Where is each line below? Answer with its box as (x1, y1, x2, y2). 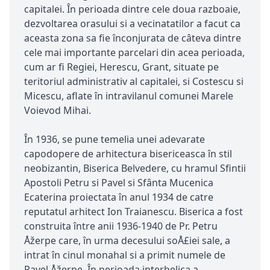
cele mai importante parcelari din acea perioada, (24, 46, 245, 60)
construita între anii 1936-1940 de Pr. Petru (24, 219, 218, 233)
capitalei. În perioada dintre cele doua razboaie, (24, 2, 240, 16)
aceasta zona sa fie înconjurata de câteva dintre (24, 31, 241, 45)
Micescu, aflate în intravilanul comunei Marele (24, 89, 233, 103)
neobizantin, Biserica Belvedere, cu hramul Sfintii (24, 162, 246, 175)
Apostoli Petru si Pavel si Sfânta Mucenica (24, 176, 213, 190)
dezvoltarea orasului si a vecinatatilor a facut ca (24, 17, 240, 31)
